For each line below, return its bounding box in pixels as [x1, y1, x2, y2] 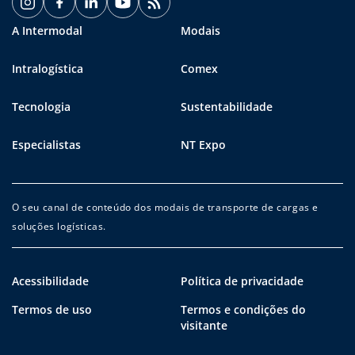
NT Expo [181, 137, 226, 153]
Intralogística [12, 61, 83, 77]
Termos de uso [12, 302, 92, 318]
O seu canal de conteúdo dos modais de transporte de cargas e [12, 200, 319, 215]
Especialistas [12, 137, 81, 153]
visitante [181, 318, 227, 334]
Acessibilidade [12, 273, 89, 289]
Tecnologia [12, 99, 71, 115]
